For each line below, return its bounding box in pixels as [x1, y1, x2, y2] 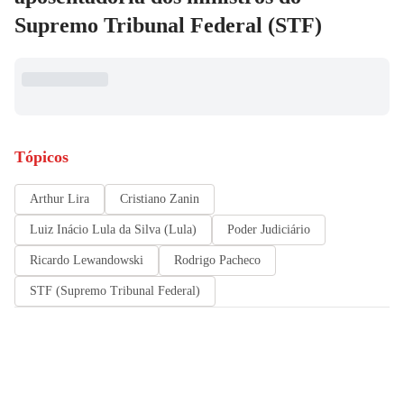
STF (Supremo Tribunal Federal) [30, 284, 200, 298]
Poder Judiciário [227, 223, 310, 236]
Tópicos [14, 148, 69, 166]
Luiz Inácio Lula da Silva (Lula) [30, 223, 197, 236]
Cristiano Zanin [120, 192, 199, 206]
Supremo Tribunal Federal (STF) [14, 14, 322, 37]
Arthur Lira [30, 192, 89, 206]
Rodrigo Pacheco [174, 253, 261, 267]
